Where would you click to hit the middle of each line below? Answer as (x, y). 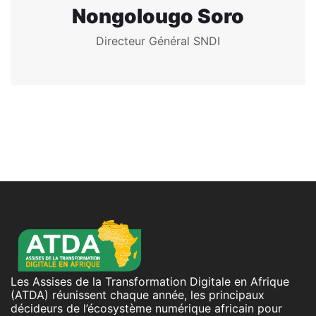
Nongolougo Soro (158, 16)
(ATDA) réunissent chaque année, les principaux (138, 294)
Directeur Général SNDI (158, 41)
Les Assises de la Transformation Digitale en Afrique (150, 281)
